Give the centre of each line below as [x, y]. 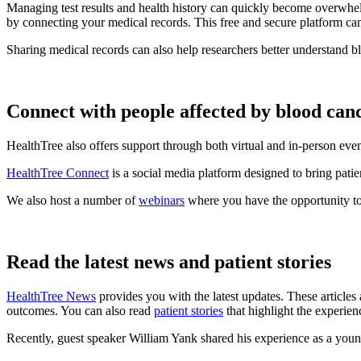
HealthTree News [51, 296]
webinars [162, 200]
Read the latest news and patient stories [169, 261]
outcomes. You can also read [80, 310]
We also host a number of [73, 200]
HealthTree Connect [58, 172]
